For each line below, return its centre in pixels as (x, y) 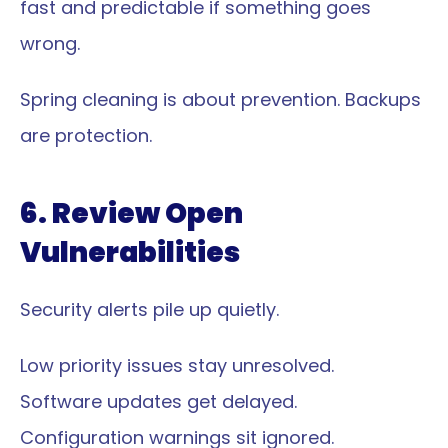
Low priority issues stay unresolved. (177, 365)
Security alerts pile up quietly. (149, 309)
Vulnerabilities (130, 252)
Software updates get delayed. (158, 401)
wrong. (50, 43)
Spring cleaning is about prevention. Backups (220, 99)
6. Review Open (131, 213)
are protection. (86, 135)
